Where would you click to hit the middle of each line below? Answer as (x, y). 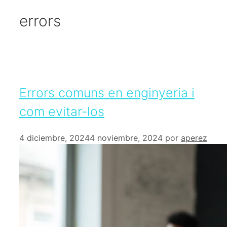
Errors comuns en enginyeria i (107, 92)
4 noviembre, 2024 (126, 138)
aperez (194, 138)
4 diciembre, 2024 (54, 138)
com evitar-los (62, 111)
